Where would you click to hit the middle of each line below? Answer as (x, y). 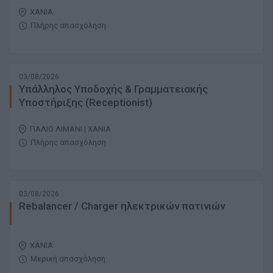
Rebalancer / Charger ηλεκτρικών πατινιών (122, 206)
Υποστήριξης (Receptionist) (86, 103)
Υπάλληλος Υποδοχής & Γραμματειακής (113, 89)
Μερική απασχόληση (68, 259)
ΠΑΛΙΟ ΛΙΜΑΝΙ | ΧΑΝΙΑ (70, 129)
